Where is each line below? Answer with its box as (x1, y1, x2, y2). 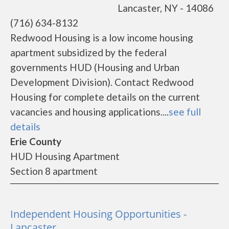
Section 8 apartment (10, 165, 98, 177)
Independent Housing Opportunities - (10, 207, 187, 221)
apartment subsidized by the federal (10, 47, 167, 58)
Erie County (10, 135, 61, 147)
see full (169, 106, 201, 118)
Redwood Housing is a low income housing (10, 32, 193, 43)
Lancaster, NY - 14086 (118, 2, 214, 14)
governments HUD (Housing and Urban (10, 61, 179, 73)
